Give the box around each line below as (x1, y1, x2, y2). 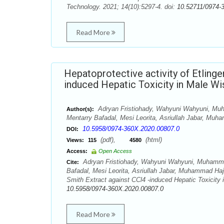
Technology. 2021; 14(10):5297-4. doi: (66, 3, 177, 10)
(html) (143, 136, 162, 143)
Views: (66, 137, 84, 143)
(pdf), (98, 136, 129, 143)
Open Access (98, 148, 132, 154)
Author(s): (66, 106, 94, 112)
